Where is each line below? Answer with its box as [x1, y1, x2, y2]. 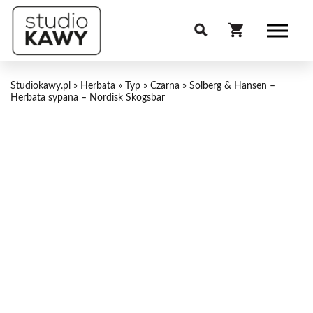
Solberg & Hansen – [189, 81, 275, 91]
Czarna [150, 81, 180, 91]
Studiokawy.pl [10, 81, 71, 91]
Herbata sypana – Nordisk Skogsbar [10, 93, 165, 103]
